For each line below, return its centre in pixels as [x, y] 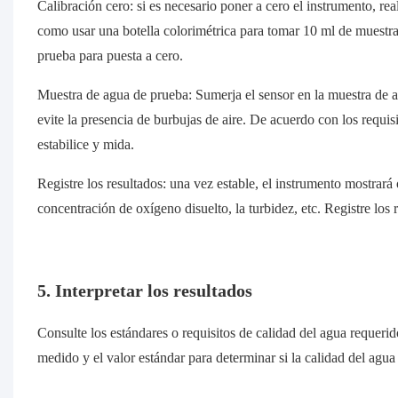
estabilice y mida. [85, 145]
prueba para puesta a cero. [110, 56]
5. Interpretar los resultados [144, 291]
